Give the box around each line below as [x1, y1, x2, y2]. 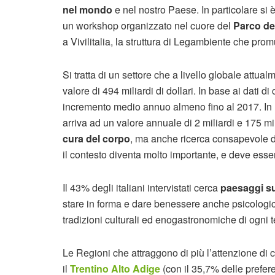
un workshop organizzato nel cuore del [63, 18, 233, 33]
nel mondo [63, 2, 112, 17]
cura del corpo [63, 131, 130, 145]
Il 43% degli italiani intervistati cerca [63, 180, 220, 195]
